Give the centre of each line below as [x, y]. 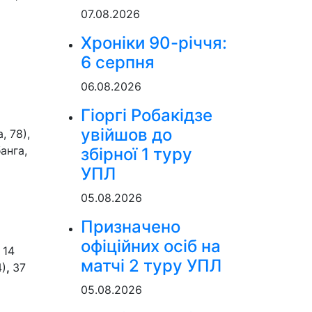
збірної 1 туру [136, 154]
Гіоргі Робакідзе [147, 115]
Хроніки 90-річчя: [154, 43]
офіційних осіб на [151, 246]
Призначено [131, 227]
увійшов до [126, 135]
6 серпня [118, 62]
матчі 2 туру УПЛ [151, 266]
